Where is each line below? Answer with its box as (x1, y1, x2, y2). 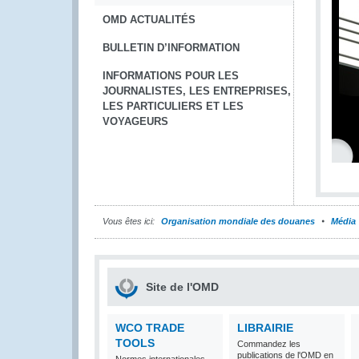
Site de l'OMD (146, 280, 219, 293)
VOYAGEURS (103, 115, 168, 127)
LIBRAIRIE (237, 321, 293, 334)
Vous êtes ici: (103, 216, 155, 226)
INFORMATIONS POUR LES (103, 70, 239, 82)
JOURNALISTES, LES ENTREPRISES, (103, 85, 291, 97)
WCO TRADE (115, 321, 184, 334)
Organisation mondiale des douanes (161, 216, 315, 226)
